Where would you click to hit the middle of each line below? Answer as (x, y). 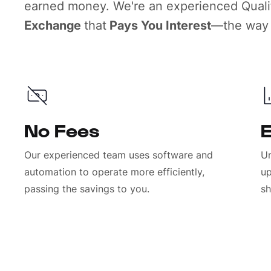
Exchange (54, 25)
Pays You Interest (159, 25)
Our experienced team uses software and (119, 155)
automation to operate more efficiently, (115, 172)
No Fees (62, 129)
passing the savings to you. (87, 189)
